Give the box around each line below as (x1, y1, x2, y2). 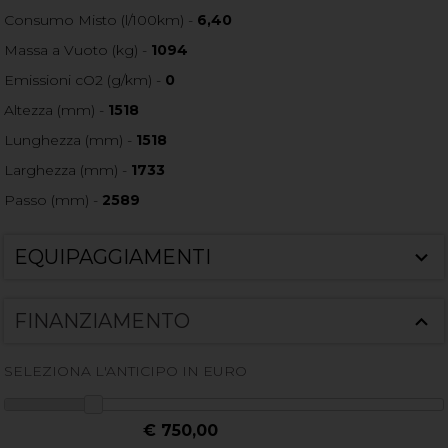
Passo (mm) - (4, 191, 103, 210)
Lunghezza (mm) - (4, 131, 137, 150)
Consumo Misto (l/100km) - (4, 11, 198, 30)
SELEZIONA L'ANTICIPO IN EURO (4, 362, 248, 381)
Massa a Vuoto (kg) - (4, 41, 152, 60)
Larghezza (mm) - (4, 161, 132, 180)
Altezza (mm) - (4, 101, 109, 120)
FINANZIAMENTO (14, 309, 191, 334)
